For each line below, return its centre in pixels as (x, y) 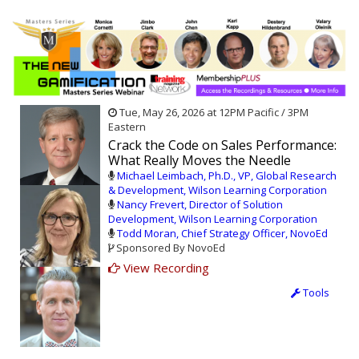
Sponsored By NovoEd (169, 247)
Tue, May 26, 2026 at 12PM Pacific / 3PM (213, 112)
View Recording (165, 267)
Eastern (127, 126)
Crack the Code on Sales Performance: (222, 145)
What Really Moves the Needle (200, 160)
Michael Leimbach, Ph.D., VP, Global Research (227, 175)
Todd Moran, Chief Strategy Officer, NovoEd (222, 233)
